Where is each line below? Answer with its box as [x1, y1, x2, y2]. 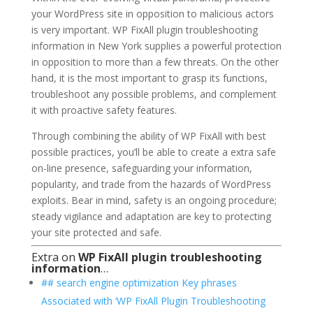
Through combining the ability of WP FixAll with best [31, 129, 266, 143]
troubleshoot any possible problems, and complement [31, 87, 277, 101]
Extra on [31, 249, 78, 265]
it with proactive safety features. [31, 103, 177, 117]
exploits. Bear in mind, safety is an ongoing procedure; [31, 194, 277, 208]
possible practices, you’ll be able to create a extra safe [31, 145, 276, 159]
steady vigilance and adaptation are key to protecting [31, 210, 271, 224]
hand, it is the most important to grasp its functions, [31, 71, 268, 85]
